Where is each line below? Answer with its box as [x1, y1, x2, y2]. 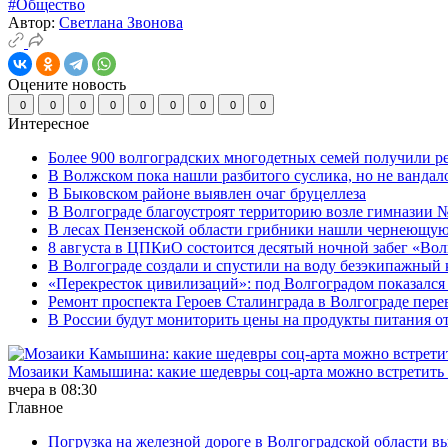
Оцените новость [8, 75, 126, 93]
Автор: [8, 13, 59, 31]
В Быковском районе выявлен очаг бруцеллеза [48, 184, 366, 202]
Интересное [8, 114, 93, 132]
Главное [8, 398, 63, 416]
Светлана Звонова [59, 13, 183, 31]
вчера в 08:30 [8, 380, 97, 398]
